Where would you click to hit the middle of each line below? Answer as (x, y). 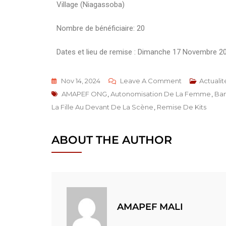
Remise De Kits (182, 107)
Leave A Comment (151, 80)
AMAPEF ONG (84, 94)
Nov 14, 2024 (81, 80)
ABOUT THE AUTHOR (112, 140)
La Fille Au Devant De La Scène (102, 107)
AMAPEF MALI (150, 207)
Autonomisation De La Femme (161, 94)
